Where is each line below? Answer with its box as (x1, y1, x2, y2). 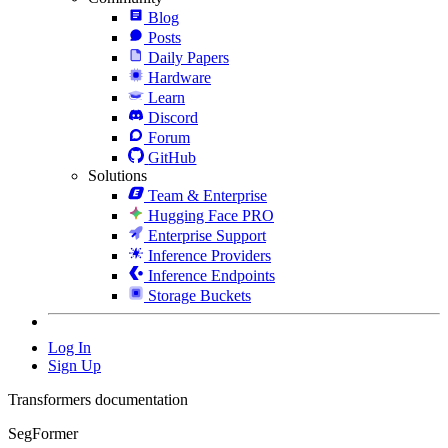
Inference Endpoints (148, 266, 275, 284)
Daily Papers (148, 48, 229, 66)
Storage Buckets (148, 286, 251, 304)
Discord (148, 108, 198, 126)
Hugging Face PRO (148, 206, 274, 224)
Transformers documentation (8, 390, 188, 408)
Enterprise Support (148, 226, 266, 244)
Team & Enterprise (148, 186, 267, 204)
